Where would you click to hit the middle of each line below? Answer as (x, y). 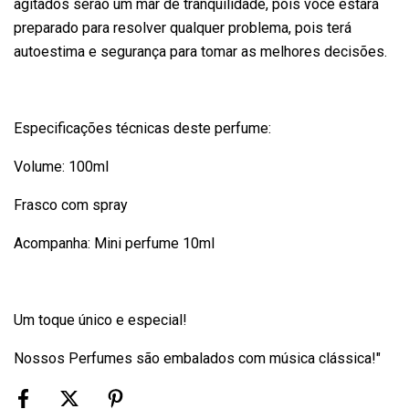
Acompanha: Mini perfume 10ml (114, 243)
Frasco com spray (71, 205)
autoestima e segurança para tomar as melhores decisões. (200, 52)
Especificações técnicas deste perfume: (142, 128)
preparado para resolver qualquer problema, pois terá (183, 28)
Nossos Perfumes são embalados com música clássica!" (197, 358)
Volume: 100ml (61, 167)
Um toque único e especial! (100, 320)
